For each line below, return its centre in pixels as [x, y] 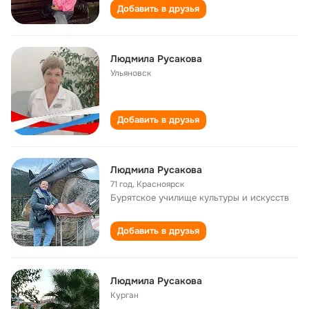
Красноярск [160, 184]
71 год [121, 184]
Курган [124, 295]
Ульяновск [131, 73]
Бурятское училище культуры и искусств [200, 198]
